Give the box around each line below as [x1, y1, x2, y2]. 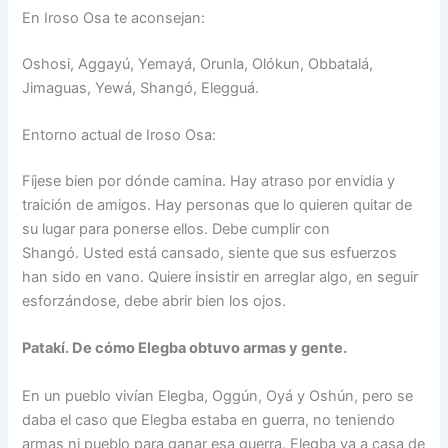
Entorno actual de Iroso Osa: [22, 126, 217, 145]
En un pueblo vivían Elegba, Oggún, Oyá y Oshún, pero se [22, 386, 414, 405]
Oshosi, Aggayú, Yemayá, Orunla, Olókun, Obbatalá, [22, 54, 374, 73]
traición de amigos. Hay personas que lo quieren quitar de [22, 195, 413, 214]
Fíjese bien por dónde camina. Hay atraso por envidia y [22, 171, 396, 190]
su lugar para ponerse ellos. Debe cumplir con [22, 219, 331, 238]
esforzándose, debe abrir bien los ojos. [22, 291, 287, 310]
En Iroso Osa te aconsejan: [22, 8, 206, 27]
